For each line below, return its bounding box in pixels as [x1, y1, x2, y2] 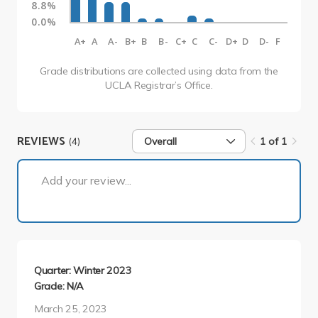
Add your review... [41, 173, 131, 187]
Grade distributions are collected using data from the [40, 65, 278, 77]
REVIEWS [17, 131, 68, 151]
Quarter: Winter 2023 [34, 264, 132, 277]
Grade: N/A [34, 280, 84, 292]
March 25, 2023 [34, 302, 107, 315]
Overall [144, 135, 177, 148]
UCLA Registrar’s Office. [105, 79, 213, 92]
